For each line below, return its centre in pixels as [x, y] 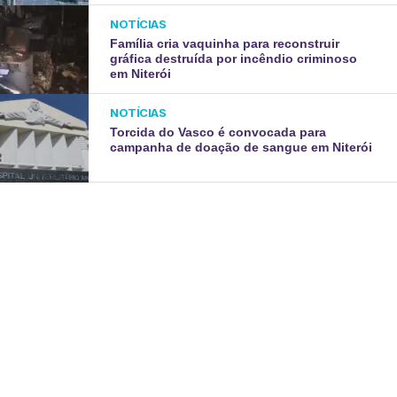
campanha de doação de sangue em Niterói [241, 147]
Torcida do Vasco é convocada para [218, 132]
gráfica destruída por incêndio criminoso [234, 58]
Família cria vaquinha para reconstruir [225, 43]
